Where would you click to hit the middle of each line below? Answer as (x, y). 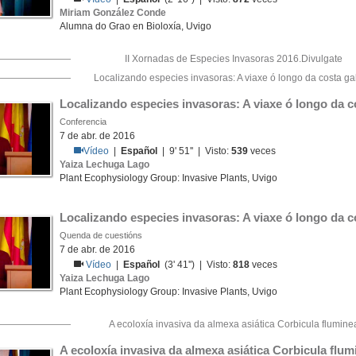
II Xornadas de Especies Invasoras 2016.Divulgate (234, 59)
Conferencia (83, 122)
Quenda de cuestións (101, 235)
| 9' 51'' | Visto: (195, 151)
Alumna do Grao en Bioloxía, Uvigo (135, 26)
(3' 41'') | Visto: (197, 265)
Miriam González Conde (113, 13)
